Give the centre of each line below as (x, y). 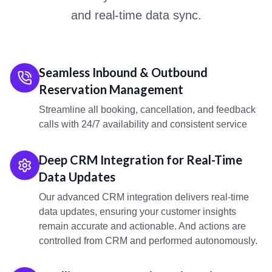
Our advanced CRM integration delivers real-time (144, 197)
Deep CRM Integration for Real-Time (141, 160)
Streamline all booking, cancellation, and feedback (147, 110)
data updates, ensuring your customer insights (138, 212)
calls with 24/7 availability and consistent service (143, 124)
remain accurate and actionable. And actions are (142, 226)
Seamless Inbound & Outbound (123, 73)
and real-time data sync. (136, 15)
